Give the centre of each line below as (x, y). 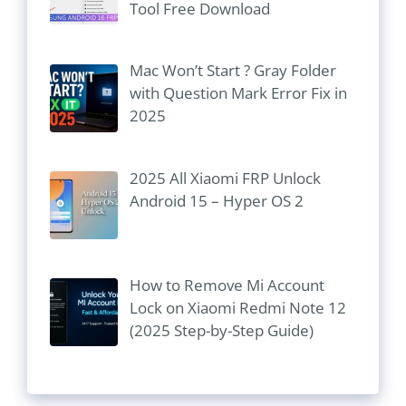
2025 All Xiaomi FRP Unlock (225, 178)
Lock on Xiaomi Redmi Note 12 (237, 308)
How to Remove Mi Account (227, 285)
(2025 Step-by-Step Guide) (221, 331)
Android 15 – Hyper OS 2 (216, 200)
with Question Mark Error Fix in (238, 93)
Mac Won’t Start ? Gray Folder (232, 71)
